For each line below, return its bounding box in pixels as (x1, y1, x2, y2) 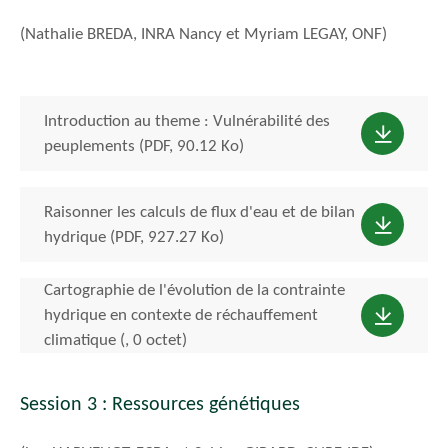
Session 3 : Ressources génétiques (20, 395, 300, 416)
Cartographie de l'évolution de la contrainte (44, 282, 345, 300)
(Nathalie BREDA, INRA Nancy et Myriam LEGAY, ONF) (20, 25, 387, 43)
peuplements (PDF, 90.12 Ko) (44, 137, 244, 155)
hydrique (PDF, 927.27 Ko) (44, 228, 224, 246)
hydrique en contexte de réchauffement (44, 307, 318, 325)
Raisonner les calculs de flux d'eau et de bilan (44, 203, 355, 221)
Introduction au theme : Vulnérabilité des (44, 112, 330, 130)
